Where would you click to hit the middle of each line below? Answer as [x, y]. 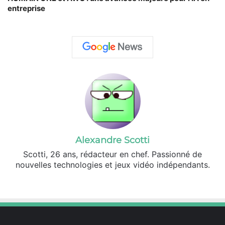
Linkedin [140, 180]
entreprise [26, 8]
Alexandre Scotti [113, 140]
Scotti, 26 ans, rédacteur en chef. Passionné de [113, 154]
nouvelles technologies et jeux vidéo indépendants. [113, 164]
